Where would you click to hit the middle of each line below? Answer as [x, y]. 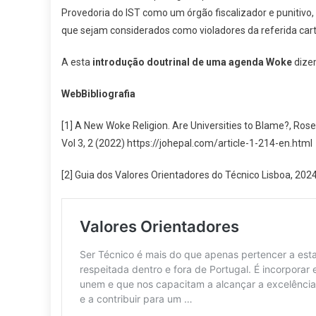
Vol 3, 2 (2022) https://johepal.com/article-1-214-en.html [187, 143]
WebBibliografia [98, 94]
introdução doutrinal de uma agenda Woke [192, 62]
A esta [77, 62]
